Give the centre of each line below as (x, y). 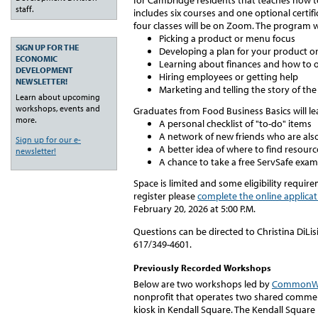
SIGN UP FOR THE (47, 47)
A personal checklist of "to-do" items (235, 124)
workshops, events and (58, 108)
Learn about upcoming (58, 97)
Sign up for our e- (48, 139)
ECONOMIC (37, 58)
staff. (26, 9)
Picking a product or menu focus (227, 39)
